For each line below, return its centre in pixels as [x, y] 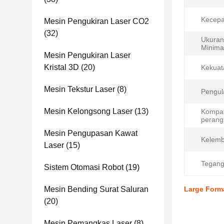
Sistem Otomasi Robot [84, 167]
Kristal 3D [61, 67]
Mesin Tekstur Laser [79, 89]
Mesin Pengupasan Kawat [91, 133]
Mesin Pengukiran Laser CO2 [96, 21]
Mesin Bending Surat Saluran [96, 189]
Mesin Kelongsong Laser [88, 111]
